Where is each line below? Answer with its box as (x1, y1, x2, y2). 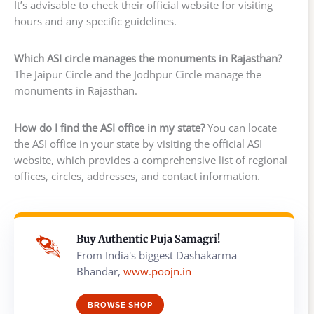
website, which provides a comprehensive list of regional (14, 152, 287, 167)
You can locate (205, 120, 277, 135)
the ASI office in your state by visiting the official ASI (14, 136, 262, 151)
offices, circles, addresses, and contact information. (14, 168, 260, 183)
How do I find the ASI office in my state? (14, 120, 205, 135)
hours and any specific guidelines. (14, 13, 177, 28)
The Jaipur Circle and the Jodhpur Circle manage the (14, 67, 261, 81)
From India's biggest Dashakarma (76, 247, 237, 262)
